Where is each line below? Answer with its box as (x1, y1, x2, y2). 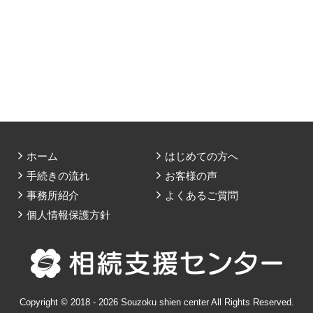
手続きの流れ (27, 170, 90, 182)
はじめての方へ (165, 150, 238, 162)
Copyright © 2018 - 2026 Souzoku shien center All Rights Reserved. (19, 297, 294, 307)
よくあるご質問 (165, 189, 238, 201)
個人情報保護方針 (27, 209, 111, 221)
